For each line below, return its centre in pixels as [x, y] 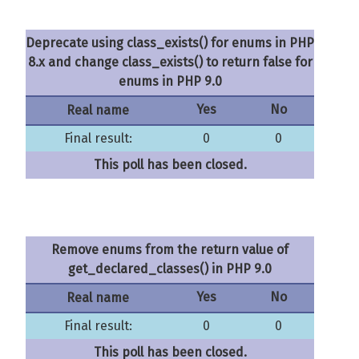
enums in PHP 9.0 [170, 81]
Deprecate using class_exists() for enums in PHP [170, 43]
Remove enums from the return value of [170, 250]
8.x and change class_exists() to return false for [170, 62]
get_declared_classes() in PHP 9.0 [170, 269]
